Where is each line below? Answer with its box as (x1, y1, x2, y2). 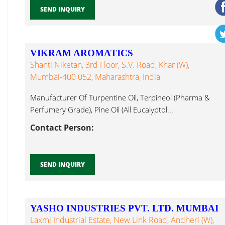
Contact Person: (30, 122, 94, 133)
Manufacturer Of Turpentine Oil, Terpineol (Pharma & (30, 92, 210, 102)
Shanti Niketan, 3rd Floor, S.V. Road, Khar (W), (30, 59, 189, 70)
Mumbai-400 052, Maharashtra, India (30, 71, 160, 82)
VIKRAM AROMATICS (30, 48, 133, 58)
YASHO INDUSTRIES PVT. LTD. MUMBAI (30, 203, 218, 213)
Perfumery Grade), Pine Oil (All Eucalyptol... (30, 104, 173, 115)
